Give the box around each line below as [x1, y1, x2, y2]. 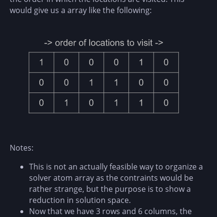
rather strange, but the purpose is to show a [29, 184, 191, 195]
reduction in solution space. [29, 195, 131, 206]
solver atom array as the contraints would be [29, 172, 193, 184]
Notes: [10, 142, 33, 154]
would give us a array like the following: [10, 4, 152, 15]
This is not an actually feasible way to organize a [29, 161, 203, 172]
